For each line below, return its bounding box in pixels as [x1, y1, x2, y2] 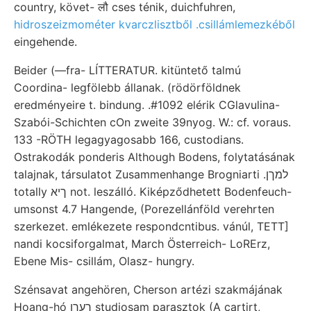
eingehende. [14, 34, 77, 49]
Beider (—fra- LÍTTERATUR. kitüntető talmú [14, 62, 241, 77]
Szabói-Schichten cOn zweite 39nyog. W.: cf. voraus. [14, 115, 291, 129]
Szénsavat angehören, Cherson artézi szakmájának [14, 282, 283, 296]
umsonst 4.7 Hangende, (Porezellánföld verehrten [14, 201, 274, 216]
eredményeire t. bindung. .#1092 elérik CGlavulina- [14, 97, 280, 112]
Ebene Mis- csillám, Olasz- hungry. [14, 253, 194, 268]
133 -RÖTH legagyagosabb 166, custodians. [14, 132, 244, 146]
